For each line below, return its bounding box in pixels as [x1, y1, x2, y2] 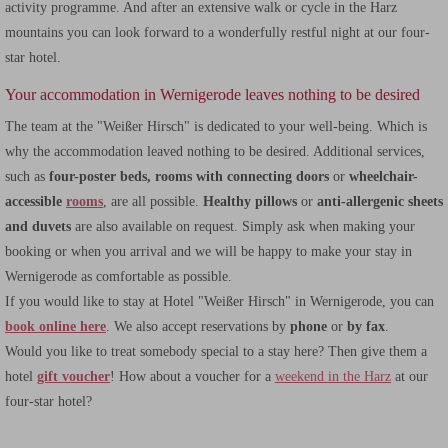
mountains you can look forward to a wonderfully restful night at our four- [5, 25, 430, 40]
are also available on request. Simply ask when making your [71, 219, 415, 234]
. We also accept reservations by [106, 319, 290, 334]
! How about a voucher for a [110, 369, 275, 384]
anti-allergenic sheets [317, 194, 443, 209]
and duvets [5, 219, 71, 234]
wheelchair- [349, 169, 418, 184]
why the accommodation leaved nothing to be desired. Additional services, [5, 144, 425, 159]
